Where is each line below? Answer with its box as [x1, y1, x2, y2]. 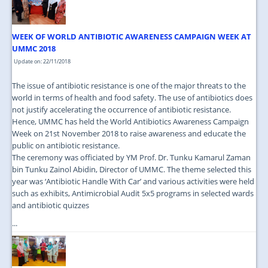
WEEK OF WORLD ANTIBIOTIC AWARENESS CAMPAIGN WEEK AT [12, 31, 251, 42]
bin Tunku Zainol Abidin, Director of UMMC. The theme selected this [12, 164, 251, 175]
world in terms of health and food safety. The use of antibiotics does [12, 92, 252, 103]
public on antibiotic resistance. [12, 140, 120, 151]
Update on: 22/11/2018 [14, 57, 71, 66]
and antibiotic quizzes [12, 200, 89, 211]
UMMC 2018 [12, 43, 56, 54]
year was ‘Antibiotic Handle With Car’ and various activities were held [12, 176, 254, 187]
